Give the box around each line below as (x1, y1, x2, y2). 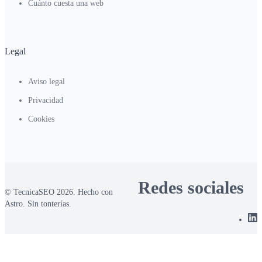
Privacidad (28, 95, 63, 105)
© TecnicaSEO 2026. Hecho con (5, 187, 113, 196)
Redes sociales (138, 177, 244, 197)
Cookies (28, 114, 54, 123)
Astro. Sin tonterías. (5, 199, 71, 208)
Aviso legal (28, 77, 65, 86)
